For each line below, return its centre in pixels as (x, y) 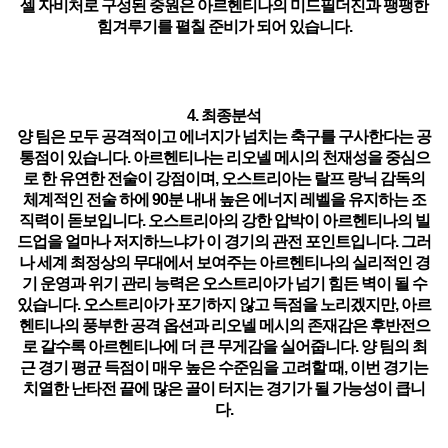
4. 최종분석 (224, 115)
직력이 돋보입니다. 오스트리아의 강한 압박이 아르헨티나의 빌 (224, 220)
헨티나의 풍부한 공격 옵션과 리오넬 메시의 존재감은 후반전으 (224, 325)
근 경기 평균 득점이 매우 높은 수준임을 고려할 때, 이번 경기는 (224, 367)
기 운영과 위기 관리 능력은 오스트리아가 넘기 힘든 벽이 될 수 (224, 283)
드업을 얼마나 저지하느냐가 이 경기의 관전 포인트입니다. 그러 (224, 241)
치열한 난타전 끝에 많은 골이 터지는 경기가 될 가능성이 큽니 (224, 388)
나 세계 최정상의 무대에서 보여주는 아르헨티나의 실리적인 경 (224, 262)
